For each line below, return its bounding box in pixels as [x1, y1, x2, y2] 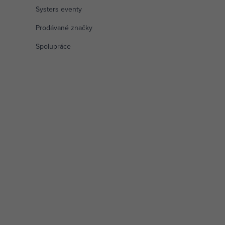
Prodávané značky [35, 22, 92, 33]
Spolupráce [35, 41, 71, 51]
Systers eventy [35, 4, 82, 14]
